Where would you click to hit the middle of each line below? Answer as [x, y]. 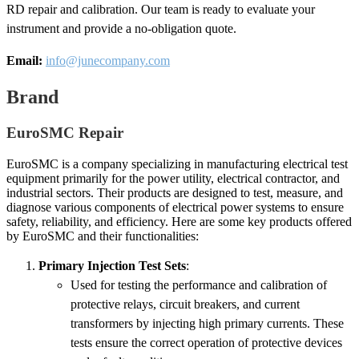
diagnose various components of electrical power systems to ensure [175, 207]
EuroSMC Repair [65, 132]
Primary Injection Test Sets [112, 265]
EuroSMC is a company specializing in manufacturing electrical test [177, 163]
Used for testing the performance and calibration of [199, 284]
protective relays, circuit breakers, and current [185, 304]
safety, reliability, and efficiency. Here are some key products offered [179, 221]
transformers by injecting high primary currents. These [207, 323]
